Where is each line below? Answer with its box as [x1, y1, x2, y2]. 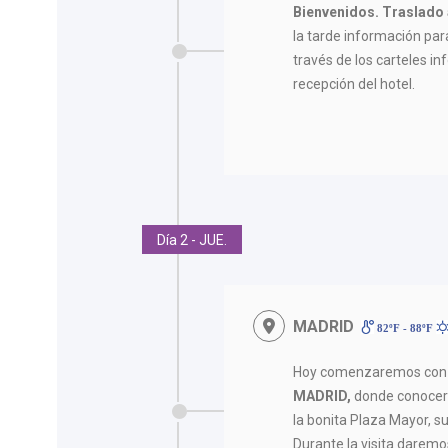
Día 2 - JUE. [157, 231, 227, 248]
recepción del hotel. [293, 75, 416, 92]
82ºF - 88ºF [373, 321, 436, 334]
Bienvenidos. [293, 3, 380, 20]
